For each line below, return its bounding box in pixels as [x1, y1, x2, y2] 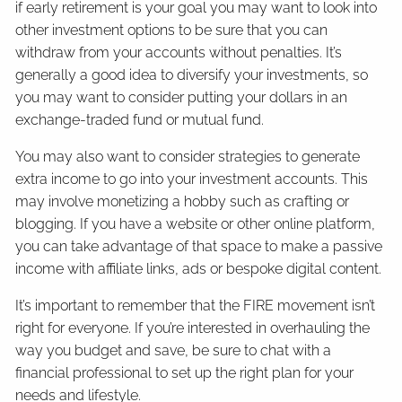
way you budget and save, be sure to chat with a [15, 341, 332, 359]
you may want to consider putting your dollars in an [15, 88, 348, 106]
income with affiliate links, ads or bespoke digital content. [15, 259, 386, 277]
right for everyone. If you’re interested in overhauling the [15, 319, 371, 336]
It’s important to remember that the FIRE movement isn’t [15, 296, 376, 314]
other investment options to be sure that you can [15, 21, 328, 39]
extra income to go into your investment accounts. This [15, 170, 369, 188]
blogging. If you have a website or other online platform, [15, 214, 376, 232]
